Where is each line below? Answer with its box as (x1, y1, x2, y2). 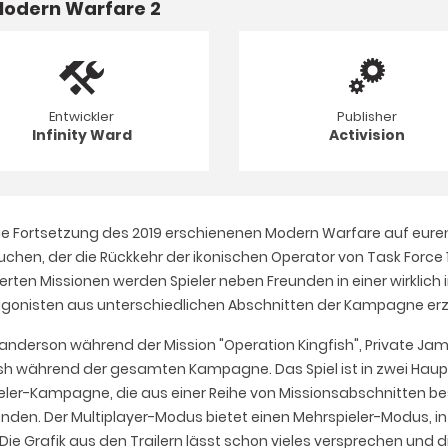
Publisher (336, 106, 397, 126)
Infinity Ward (31, 124, 132, 145)
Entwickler (49, 106, 114, 126)
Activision (328, 124, 405, 145)
